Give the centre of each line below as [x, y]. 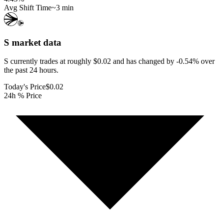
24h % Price [23, 96]
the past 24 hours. [31, 70]
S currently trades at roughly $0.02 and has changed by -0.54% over [109, 61]
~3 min [63, 7]
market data [35, 42]
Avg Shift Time [28, 7]
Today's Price [25, 87]
